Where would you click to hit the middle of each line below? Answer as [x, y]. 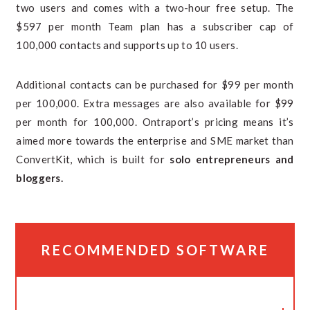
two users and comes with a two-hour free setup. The [155, 8]
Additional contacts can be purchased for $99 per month [155, 84]
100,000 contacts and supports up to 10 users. [127, 45]
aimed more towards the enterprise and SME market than [155, 140]
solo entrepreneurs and [232, 159]
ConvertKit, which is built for [93, 159]
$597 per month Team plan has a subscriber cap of [155, 26]
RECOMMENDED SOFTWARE [155, 250]
